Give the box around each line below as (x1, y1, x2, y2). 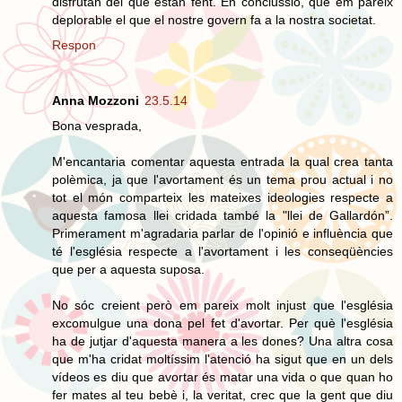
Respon (52, 37, 96, 52)
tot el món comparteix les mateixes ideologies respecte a (52, 189, 393, 205)
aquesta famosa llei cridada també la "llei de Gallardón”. (52, 207, 393, 223)
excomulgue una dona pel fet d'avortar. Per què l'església (52, 315, 393, 330)
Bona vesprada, (52, 118, 142, 133)
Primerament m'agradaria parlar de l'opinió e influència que (52, 225, 393, 240)
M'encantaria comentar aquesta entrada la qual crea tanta (52, 153, 393, 169)
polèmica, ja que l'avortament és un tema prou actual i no (52, 171, 393, 187)
